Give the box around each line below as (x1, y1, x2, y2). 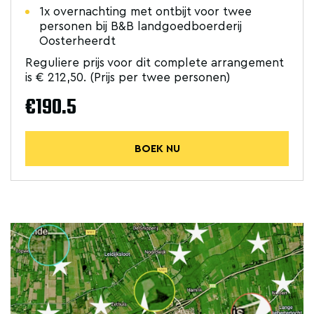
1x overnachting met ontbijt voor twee (39, 6, 252, 18)
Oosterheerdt (39, 35, 116, 47)
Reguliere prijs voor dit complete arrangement (25, 57, 284, 69)
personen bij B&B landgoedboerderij (39, 20, 242, 32)
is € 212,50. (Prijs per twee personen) (25, 71, 230, 83)
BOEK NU (134, 143, 180, 154)
